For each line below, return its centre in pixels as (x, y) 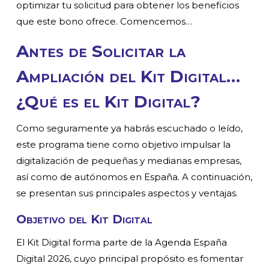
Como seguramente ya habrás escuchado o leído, (130, 128)
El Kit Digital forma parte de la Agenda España (122, 243)
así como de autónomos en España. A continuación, (134, 177)
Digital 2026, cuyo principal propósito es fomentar (130, 259)
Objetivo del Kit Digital (85, 219)
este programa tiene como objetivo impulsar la (124, 145)
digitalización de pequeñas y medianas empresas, (129, 161)
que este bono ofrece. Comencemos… (104, 22)
